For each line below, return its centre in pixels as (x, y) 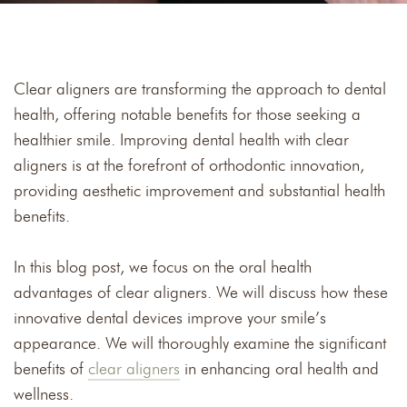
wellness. (44, 394)
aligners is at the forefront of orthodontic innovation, (189, 165)
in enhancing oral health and (279, 369)
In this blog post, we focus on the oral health (163, 267)
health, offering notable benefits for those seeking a (187, 114)
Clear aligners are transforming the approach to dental (200, 89)
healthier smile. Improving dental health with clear (181, 140)
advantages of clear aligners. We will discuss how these (201, 293)
